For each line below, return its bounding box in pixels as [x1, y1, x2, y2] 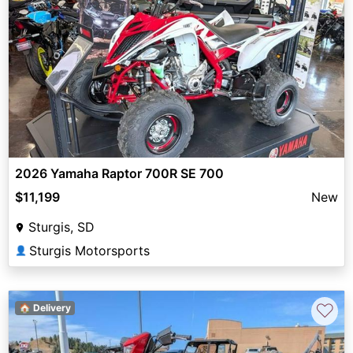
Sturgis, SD [28, 218, 95, 235]
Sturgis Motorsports [29, 242, 150, 258]
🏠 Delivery [18, 301, 71, 314]
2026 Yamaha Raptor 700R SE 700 [15, 165, 224, 181]
